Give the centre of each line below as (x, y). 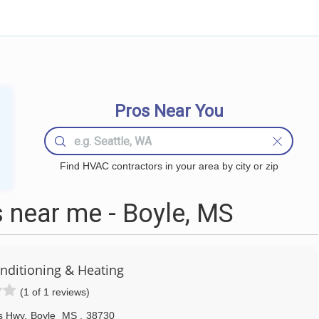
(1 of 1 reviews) (55, 292)
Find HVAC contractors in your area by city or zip (169, 166)
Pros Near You (169, 111)
